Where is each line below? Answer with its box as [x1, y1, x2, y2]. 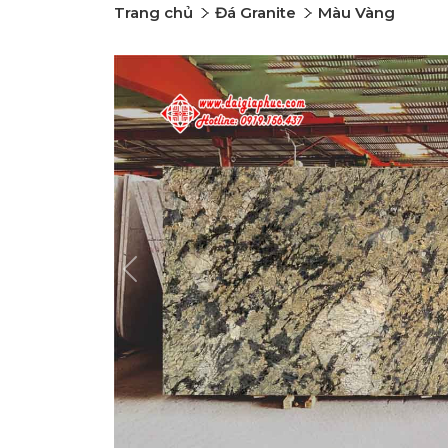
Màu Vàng [318, 3, 395, 22]
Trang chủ [114, 3, 193, 22]
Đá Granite [215, 3, 296, 22]
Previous [128, 268, 194, 288]
